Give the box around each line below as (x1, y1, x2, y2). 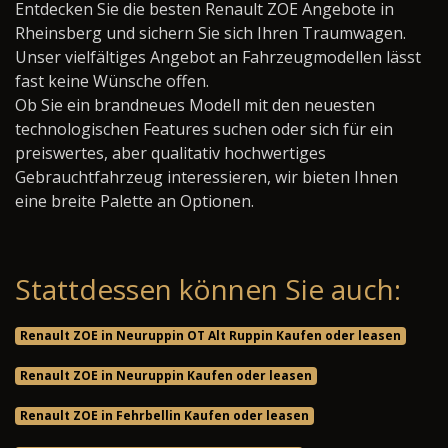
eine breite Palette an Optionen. (15, 190, 254, 213)
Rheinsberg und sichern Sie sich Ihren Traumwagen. (15, 22, 406, 45)
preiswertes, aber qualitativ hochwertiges (15, 142, 326, 165)
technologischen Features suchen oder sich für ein (15, 118, 393, 141)
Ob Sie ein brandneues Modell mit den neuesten (15, 94, 375, 117)
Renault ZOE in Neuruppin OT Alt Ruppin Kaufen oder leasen (19, 327, 401, 345)
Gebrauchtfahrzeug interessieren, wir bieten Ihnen (15, 166, 398, 189)
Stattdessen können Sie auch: (15, 270, 401, 309)
